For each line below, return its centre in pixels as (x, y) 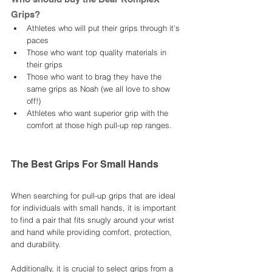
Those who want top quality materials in (98, 53)
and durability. (37, 244)
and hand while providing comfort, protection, (93, 232)
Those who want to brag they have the (95, 77)
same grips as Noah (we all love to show (100, 89)
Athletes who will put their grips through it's (104, 28)
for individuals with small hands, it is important (95, 208)
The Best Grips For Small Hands (85, 165)
